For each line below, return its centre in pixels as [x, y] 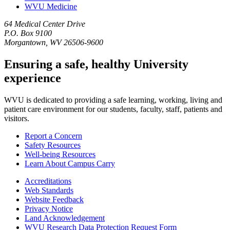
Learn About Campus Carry [70, 163]
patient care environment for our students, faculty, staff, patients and [113, 109]
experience [33, 78]
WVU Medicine [51, 6]
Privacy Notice [49, 208]
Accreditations [48, 181]
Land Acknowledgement [65, 218]
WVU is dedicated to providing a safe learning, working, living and [113, 100]
